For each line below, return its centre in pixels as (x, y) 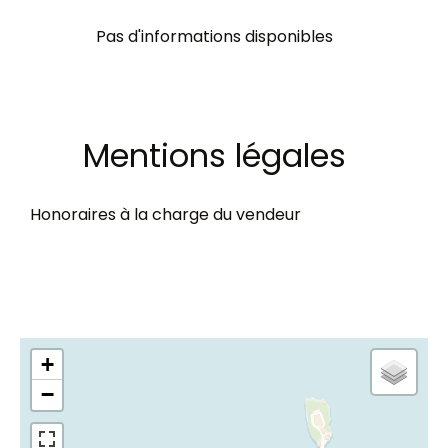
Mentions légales (214, 155)
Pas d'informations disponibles (214, 36)
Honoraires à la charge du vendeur (165, 214)
